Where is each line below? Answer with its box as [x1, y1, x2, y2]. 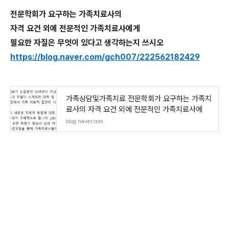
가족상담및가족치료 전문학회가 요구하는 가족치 [66, 94, 212, 103]
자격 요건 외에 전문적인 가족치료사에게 [10, 24, 142, 33]
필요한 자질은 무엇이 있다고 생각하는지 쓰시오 [10, 38, 166, 48]
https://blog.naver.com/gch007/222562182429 [10, 52, 200, 62]
